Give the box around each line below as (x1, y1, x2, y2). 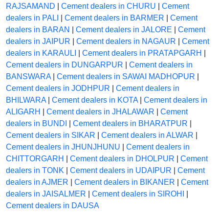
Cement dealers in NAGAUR (76, 37, 176, 46)
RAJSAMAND (6, 2, 55, 11)
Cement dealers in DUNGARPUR (6, 61, 123, 69)
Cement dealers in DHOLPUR (70, 154, 175, 163)
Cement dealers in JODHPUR (6, 84, 110, 93)
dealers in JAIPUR (6, 37, 70, 46)
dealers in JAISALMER (6, 190, 86, 198)
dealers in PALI (6, 14, 59, 22)
